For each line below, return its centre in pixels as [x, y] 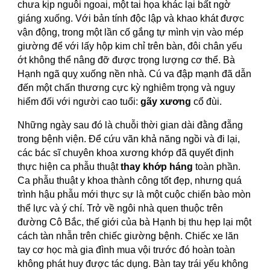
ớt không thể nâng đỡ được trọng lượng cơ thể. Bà [127, 60]
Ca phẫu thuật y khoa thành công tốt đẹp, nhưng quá [130, 181]
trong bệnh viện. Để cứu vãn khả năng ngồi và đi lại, [129, 139]
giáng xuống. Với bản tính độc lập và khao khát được [131, 18]
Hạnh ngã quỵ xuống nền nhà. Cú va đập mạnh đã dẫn [135, 74]
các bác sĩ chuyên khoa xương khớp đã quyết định [126, 153]
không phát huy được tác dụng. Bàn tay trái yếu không [133, 264]
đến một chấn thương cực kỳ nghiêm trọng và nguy [127, 88]
